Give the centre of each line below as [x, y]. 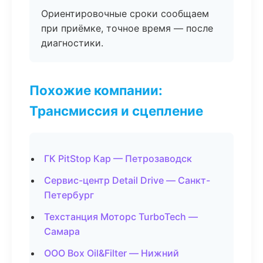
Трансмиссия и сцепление [116, 111]
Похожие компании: [96, 90]
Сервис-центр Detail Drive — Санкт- [127, 180]
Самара [62, 231]
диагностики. [72, 43]
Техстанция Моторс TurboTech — [121, 217]
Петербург [69, 195]
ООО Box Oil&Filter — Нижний [112, 253]
